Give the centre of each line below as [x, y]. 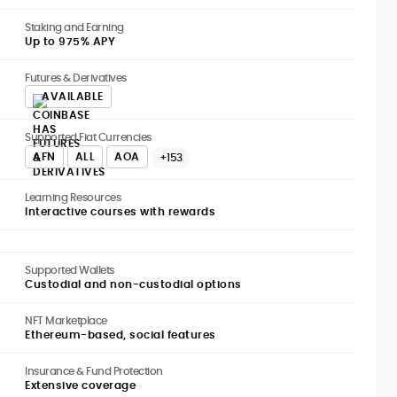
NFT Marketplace [66, 320]
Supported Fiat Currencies [88, 137]
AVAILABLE [73, 96]
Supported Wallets [70, 270]
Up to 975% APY [70, 41]
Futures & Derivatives [76, 78]
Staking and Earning [74, 27]
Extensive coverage [80, 385]
